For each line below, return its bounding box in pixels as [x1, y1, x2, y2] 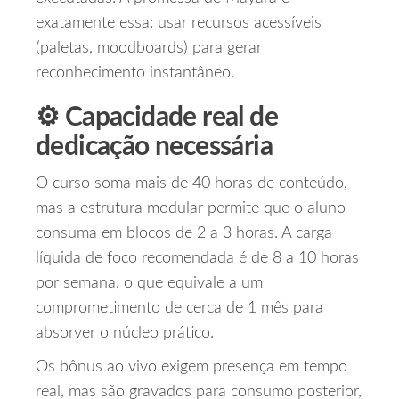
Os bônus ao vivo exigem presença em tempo [36, 359, 347, 376]
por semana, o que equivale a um [36, 275, 263, 292]
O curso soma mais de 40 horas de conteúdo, [36, 175, 347, 192]
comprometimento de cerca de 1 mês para [36, 300, 323, 317]
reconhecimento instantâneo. [36, 65, 234, 82]
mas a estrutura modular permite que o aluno [36, 200, 346, 217]
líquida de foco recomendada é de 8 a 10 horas [36, 250, 359, 267]
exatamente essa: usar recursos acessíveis [36, 15, 322, 32]
